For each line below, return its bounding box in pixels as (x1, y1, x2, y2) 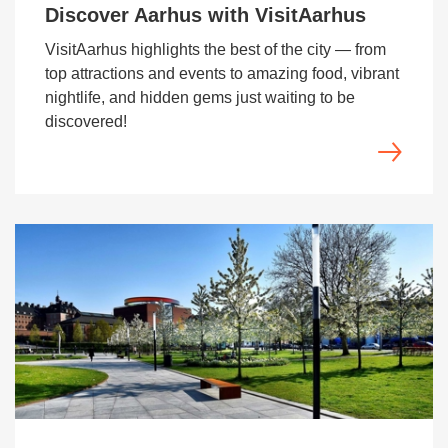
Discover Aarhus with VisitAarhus (45, 4, 366, 26)
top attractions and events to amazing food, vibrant (45, 65, 399, 82)
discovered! (45, 113, 127, 130)
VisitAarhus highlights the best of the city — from (45, 41, 386, 58)
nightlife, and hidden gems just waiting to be (45, 89, 355, 106)
